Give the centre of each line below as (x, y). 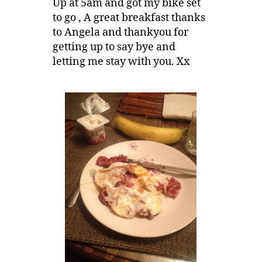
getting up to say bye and (114, 47)
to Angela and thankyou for (120, 32)
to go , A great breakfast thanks (129, 18)
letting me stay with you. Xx (121, 61)
